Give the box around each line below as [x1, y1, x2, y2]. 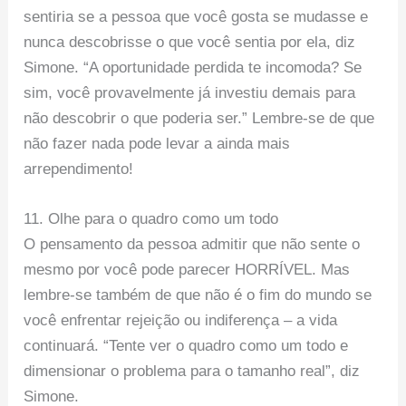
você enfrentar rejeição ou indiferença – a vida [24, 312, 338, 330]
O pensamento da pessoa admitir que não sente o [24, 236, 361, 254]
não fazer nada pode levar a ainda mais [24, 135, 291, 153]
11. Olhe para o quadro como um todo [24, 210, 279, 228]
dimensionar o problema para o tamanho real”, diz [24, 362, 361, 381]
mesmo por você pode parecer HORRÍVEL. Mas [24, 261, 351, 279]
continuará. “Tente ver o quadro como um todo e [24, 337, 349, 355]
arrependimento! [24, 160, 134, 179]
